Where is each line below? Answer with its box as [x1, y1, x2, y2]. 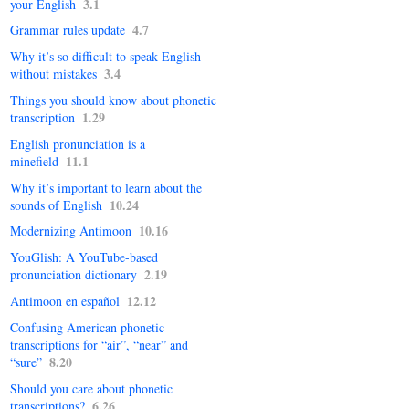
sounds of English [10, 195, 102, 214]
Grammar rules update [10, 21, 125, 39]
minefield [10, 152, 58, 170]
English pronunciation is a [10, 134, 145, 152]
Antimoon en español [10, 292, 120, 309]
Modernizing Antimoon [10, 222, 131, 240]
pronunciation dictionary [10, 266, 137, 284]
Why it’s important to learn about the [10, 178, 202, 196]
